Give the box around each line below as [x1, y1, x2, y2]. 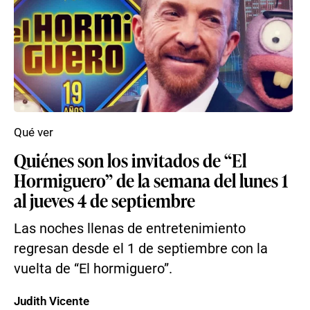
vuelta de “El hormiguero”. [14, 261, 172, 277]
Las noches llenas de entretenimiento [14, 221, 246, 237]
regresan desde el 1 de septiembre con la [14, 241, 268, 257]
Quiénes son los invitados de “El [14, 147, 246, 172]
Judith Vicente [14, 294, 89, 308]
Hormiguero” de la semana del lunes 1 [14, 167, 288, 192]
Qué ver [14, 125, 53, 139]
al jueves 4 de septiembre [14, 188, 195, 212]
